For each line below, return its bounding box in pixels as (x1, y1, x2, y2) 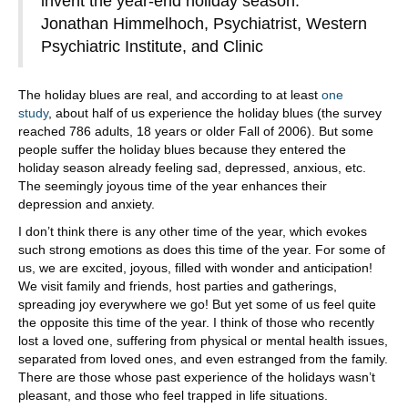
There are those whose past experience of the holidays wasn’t (18, 369, 375, 384)
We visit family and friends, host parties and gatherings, (18, 278, 337, 293)
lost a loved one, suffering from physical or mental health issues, (18, 332, 388, 348)
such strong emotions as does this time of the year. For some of (18, 241, 385, 257)
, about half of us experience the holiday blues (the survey (48, 105, 382, 120)
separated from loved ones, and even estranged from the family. (18, 351, 388, 366)
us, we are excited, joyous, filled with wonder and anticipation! (18, 260, 372, 275)
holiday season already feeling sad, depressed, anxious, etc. (18, 159, 366, 175)
